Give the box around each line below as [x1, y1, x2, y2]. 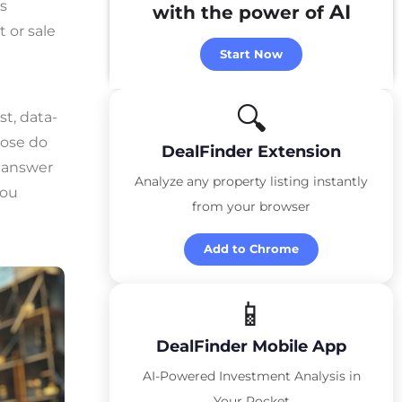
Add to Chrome [204, 241, 299, 257]
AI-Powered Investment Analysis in [142, 367, 361, 384]
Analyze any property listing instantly [135, 172, 368, 189]
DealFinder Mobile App [156, 336, 346, 356]
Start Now [220, 46, 283, 61]
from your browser [192, 197, 310, 214]
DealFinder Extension [162, 141, 341, 162]
